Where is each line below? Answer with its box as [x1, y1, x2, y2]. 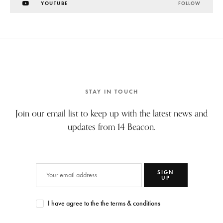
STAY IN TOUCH [85, 87, 138, 95]
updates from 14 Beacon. [68, 121, 155, 132]
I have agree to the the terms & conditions [47, 199, 160, 208]
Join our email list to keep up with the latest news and [15, 108, 208, 118]
